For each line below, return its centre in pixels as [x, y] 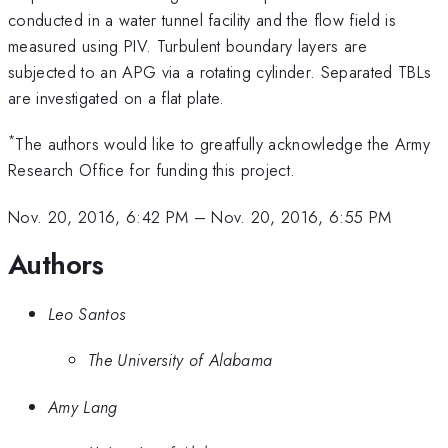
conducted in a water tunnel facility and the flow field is [202, 19]
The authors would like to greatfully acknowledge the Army [222, 144]
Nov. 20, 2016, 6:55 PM [301, 216]
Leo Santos [87, 313]
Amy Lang [83, 406]
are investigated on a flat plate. [116, 97]
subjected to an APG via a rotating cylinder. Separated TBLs [220, 71]
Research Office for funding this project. [152, 170]
